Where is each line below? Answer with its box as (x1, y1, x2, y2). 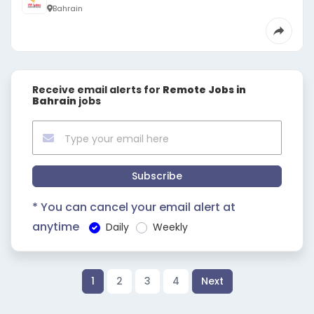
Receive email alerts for (32, 83, 163, 97)
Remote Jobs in (163, 83, 246, 97)
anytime (32, 219, 79, 235)
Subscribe (132, 169, 182, 183)
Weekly (153, 220, 188, 234)
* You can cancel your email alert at (32, 199, 235, 215)
